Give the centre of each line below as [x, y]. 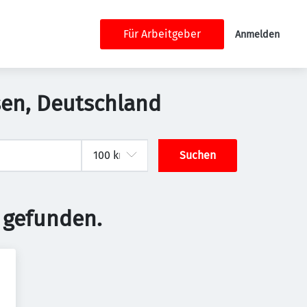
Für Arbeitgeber [162, 34]
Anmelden [257, 34]
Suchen [198, 155]
